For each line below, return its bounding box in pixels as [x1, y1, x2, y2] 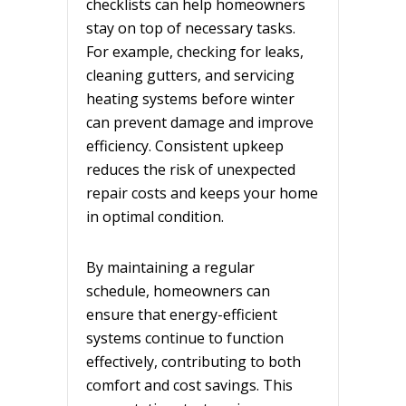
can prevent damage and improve [86, 111, 314, 132]
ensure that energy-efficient [86, 304, 277, 324]
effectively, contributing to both [86, 351, 301, 372]
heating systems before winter [86, 88, 295, 109]
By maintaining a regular [86, 256, 255, 277]
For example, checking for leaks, [86, 41, 304, 62]
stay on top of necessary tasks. [86, 17, 295, 38]
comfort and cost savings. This [86, 374, 293, 395]
